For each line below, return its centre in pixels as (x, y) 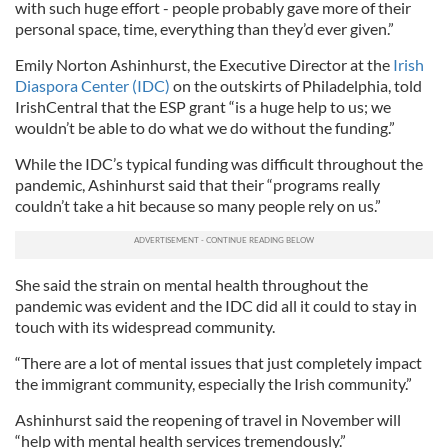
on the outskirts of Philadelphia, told (297, 85)
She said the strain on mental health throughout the (191, 284)
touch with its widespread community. (146, 326)
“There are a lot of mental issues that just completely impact (218, 362)
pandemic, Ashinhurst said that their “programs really (197, 184)
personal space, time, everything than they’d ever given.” (204, 28)
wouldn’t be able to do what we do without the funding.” (206, 127)
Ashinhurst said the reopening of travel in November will (208, 419)
